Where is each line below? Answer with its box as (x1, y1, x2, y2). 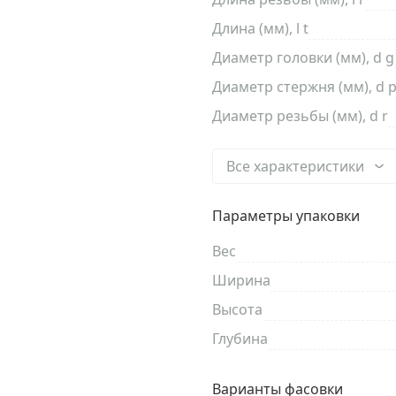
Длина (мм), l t (212, 19, 308, 38)
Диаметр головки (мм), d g (212, 48, 394, 67)
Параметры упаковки (212, 206, 360, 225)
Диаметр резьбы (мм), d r (212, 106, 388, 126)
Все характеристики (226, 156, 364, 176)
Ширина (212, 270, 270, 290)
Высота (212, 300, 263, 319)
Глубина (212, 329, 268, 348)
